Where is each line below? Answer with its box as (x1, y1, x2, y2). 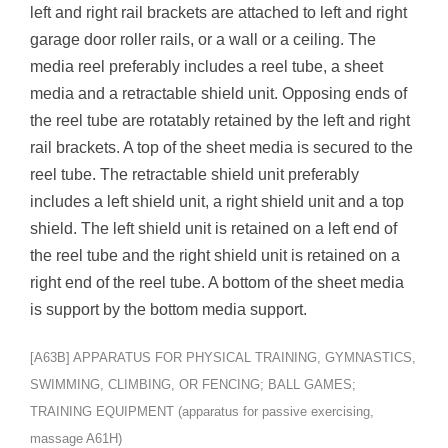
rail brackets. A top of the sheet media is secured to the (30, 138, 413, 156)
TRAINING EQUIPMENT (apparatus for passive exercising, (30, 403, 374, 419)
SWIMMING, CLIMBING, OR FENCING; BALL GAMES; (30, 376, 356, 392)
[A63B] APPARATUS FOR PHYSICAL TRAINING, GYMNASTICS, (30, 349, 416, 365)
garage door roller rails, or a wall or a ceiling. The (30, 30, 376, 48)
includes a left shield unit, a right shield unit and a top (30, 192, 404, 210)
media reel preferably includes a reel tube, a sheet (30, 57, 383, 75)
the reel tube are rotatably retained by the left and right (30, 111, 410, 129)
